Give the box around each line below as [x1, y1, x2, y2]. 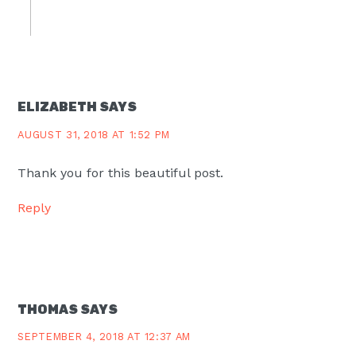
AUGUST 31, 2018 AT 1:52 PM [17, 128, 171, 141]
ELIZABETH [17, 99, 98, 114]
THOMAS [17, 301, 79, 317]
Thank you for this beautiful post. [17, 164, 224, 180]
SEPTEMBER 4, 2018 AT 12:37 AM [17, 331, 191, 343]
